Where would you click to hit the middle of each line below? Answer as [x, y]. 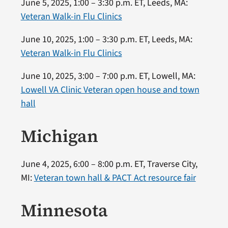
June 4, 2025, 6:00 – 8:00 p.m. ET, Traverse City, [109, 164]
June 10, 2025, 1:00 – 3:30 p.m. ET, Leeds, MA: [106, 39]
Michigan [59, 136]
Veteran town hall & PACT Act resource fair [115, 178]
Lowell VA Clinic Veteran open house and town [110, 90]
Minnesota [64, 210]
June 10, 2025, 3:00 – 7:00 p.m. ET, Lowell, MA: [108, 76]
